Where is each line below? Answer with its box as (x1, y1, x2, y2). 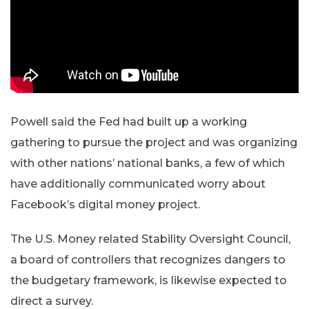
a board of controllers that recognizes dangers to (10, 253, 286, 267)
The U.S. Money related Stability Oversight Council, (10, 232, 290, 246)
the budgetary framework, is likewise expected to (10, 274, 287, 288)
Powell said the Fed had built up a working (10, 115, 247, 129)
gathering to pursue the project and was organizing (10, 136, 297, 150)
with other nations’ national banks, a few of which (10, 157, 285, 170)
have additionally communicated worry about (10, 177, 266, 191)
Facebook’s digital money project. (10, 198, 200, 212)
